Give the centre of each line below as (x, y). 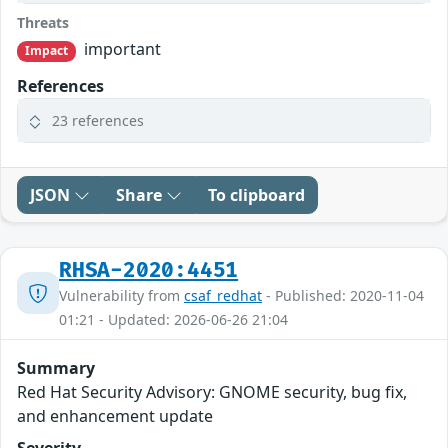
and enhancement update (115, 415)
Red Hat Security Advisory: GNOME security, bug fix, (212, 391)
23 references (98, 120)
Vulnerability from (121, 295)
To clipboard (256, 194)
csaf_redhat (223, 295)
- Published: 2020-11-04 (343, 295)
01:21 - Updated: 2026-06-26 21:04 (173, 319)
